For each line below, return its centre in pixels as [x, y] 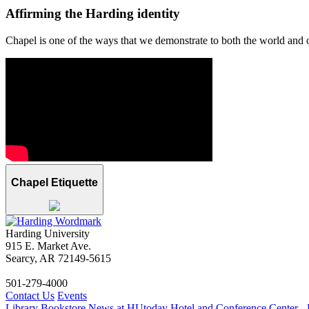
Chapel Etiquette [54, 183]
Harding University [48, 233]
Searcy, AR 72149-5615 [58, 258]
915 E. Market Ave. [48, 246]
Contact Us [30, 295]
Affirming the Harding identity [93, 13]
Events [72, 295]
